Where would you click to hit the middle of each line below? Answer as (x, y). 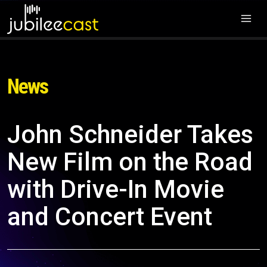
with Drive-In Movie (116, 189)
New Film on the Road (130, 162)
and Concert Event (110, 217)
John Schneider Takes (130, 134)
